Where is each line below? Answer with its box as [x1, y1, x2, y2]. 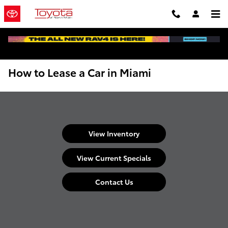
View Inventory [89, 128, 139, 139]
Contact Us [95, 176, 133, 187]
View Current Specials [77, 152, 151, 163]
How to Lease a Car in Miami [8, 65, 151, 79]
